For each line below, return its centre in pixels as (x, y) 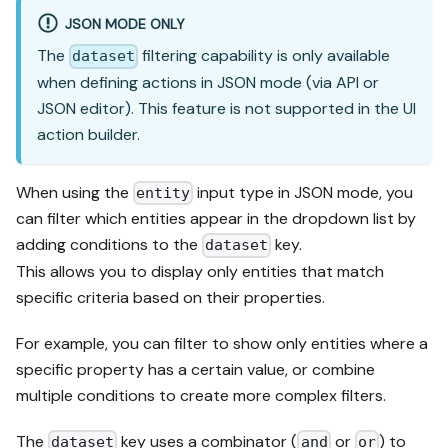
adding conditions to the (109, 245)
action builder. (88, 134)
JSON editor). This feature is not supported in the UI (226, 108)
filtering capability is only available (264, 56)
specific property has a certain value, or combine (195, 369)
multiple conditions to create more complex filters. (201, 395)
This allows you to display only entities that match (200, 271)
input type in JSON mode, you (303, 192)
